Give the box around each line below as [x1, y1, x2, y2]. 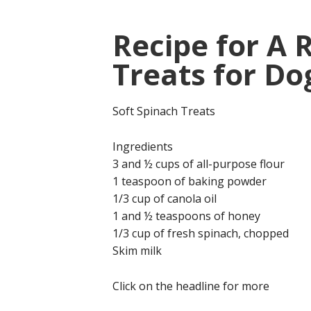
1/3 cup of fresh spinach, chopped [112, 226, 289, 241]
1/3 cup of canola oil [112, 191, 217, 206]
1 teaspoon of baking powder [112, 174, 267, 189]
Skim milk [112, 243, 162, 258]
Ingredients [112, 139, 173, 154]
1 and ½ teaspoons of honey [112, 208, 260, 224]
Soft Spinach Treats [112, 103, 215, 119]
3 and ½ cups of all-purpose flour [112, 156, 285, 171]
